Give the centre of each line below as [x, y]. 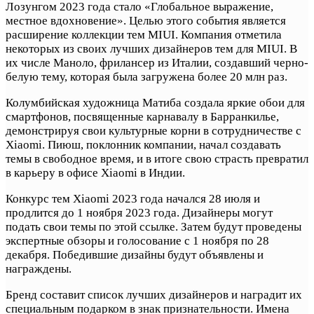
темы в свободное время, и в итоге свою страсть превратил [157, 158]
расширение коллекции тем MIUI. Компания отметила [144, 34]
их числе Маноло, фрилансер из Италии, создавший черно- [157, 62]
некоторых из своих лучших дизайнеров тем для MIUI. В [151, 48]
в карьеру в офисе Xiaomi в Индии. [95, 172]
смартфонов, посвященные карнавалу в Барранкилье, [142, 116]
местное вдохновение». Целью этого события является [146, 20]
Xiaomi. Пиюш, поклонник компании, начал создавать [143, 144]
